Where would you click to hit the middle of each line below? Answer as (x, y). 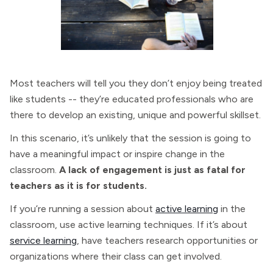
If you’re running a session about (83, 209)
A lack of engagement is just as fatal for (152, 170)
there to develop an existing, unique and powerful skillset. (135, 115)
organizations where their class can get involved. (116, 256)
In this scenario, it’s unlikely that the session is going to (130, 138)
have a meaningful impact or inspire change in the (117, 154)
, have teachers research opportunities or (167, 240)
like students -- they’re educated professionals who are (132, 99)
